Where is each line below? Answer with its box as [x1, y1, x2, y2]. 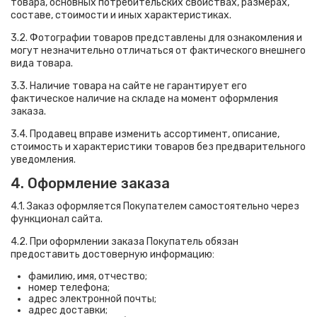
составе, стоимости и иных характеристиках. [11, 9, 231, 21]
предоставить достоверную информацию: [11, 248, 214, 260]
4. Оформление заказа [11, 175, 170, 192]
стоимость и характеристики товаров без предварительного [11, 141, 306, 153]
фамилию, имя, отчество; [28, 270, 147, 282]
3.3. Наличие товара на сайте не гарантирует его [11, 80, 247, 92]
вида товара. [11, 57, 73, 69]
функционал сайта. [11, 213, 103, 225]
